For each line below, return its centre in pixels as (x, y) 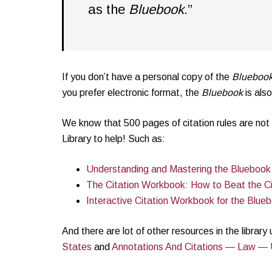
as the (108, 9)
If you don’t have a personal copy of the (147, 76)
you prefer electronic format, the (132, 92)
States (77, 246)
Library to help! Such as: (114, 138)
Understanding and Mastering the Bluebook (178, 169)
